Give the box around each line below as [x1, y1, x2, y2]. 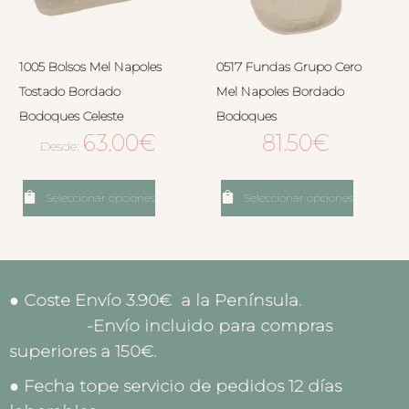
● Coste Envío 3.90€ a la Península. [9, 290, 379, 311]
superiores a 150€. [9, 341, 156, 362]
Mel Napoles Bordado [216, 83, 344, 100]
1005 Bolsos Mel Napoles [18, 58, 162, 76]
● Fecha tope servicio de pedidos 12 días [9, 376, 341, 397]
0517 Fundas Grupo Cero [216, 58, 362, 76]
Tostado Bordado [18, 83, 121, 100]
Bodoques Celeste [18, 108, 123, 125]
